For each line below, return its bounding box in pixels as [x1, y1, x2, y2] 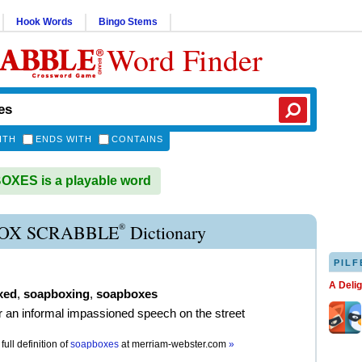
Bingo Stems [99, 16, 158, 27]
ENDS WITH [36, 134, 92, 144]
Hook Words [16, 16, 73, 27]
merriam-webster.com [132, 339, 229, 350]
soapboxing [23, 287, 90, 301]
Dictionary [125, 221, 206, 244]
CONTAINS [112, 134, 163, 144]
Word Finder [107, 39, 263, 80]
